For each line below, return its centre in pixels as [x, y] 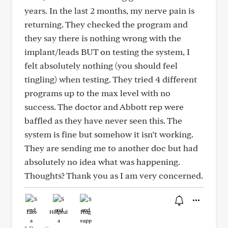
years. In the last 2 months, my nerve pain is [109, 10]
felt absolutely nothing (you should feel [101, 65]
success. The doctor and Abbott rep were [104, 107]
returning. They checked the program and [106, 24]
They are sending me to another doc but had [111, 148]
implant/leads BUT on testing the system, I [107, 52]
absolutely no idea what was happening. [102, 162]
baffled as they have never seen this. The [103, 120]
